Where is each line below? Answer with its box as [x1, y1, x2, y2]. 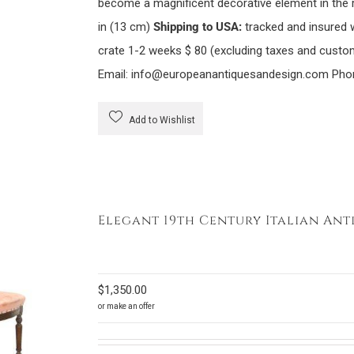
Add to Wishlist [126, 115, 195, 126]
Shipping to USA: [153, 20, 242, 34]
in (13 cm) [97, 20, 153, 34]
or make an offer [97, 302, 155, 311]
